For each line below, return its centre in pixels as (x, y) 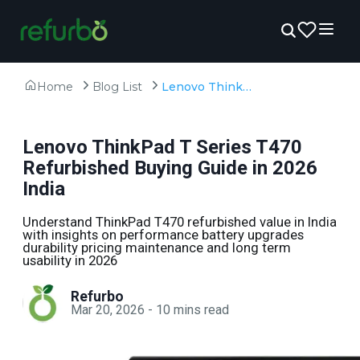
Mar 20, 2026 (108, 309)
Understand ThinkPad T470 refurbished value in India (180, 222)
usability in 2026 (70, 260)
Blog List (117, 87)
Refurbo (97, 296)
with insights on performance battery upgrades (163, 235)
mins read (201, 309)
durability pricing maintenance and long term (157, 247)
